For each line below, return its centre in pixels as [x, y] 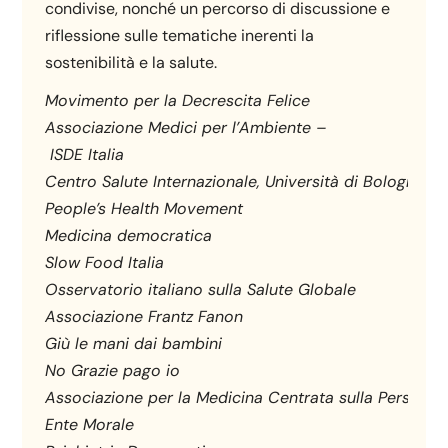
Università [302, 182]
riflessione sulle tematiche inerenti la [180, 35]
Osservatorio [94, 290]
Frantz [171, 317]
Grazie [95, 371]
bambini [192, 344]
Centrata [301, 398]
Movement [204, 209]
